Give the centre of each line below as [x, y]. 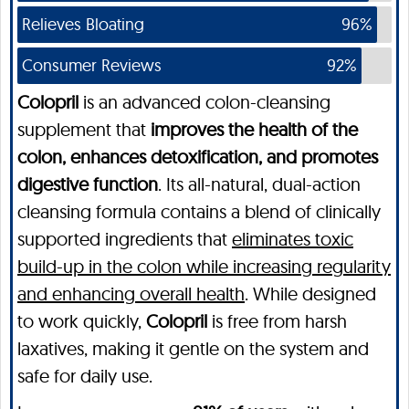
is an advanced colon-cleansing [204, 101]
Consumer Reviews [92, 65]
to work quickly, [82, 320]
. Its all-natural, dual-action [259, 184]
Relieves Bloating [83, 24]
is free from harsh [277, 320]
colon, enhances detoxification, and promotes [198, 156]
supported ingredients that [125, 238]
